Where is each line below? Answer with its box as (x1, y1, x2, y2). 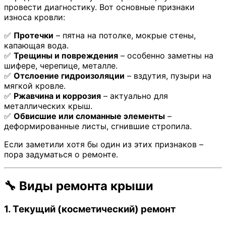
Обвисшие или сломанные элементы (14, 111, 165, 122)
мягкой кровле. (4, 81, 66, 91)
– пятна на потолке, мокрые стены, (53, 30, 196, 41)
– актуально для (101, 91, 168, 101)
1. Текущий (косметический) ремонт (4, 203, 176, 215)
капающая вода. (4, 40, 69, 51)
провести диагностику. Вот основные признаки (4, 2, 195, 13)
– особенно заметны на (118, 50, 213, 61)
